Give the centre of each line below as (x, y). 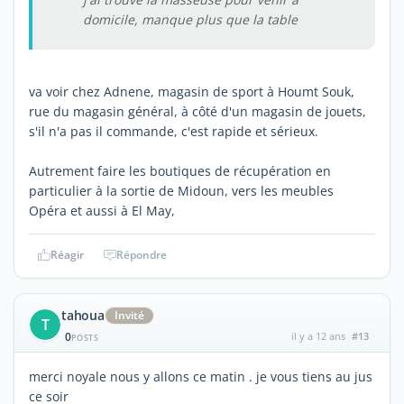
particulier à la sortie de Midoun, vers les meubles (181, 190)
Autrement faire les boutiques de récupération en (180, 170)
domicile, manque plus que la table (190, 19)
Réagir (67, 254)
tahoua (83, 315)
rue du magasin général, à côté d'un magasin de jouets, (197, 111)
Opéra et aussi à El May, (102, 210)
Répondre (142, 254)
